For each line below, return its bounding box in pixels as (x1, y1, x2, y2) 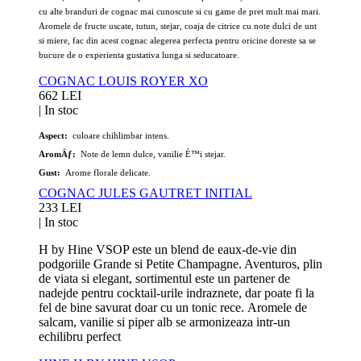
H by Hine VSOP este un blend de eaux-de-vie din (39, 242, 297, 256)
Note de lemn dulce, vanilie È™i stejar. (76, 148, 226, 159)
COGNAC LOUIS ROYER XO (39, 73, 208, 88)
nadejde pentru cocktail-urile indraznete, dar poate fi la (39, 285, 314, 300)
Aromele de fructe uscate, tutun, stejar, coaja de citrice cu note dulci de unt (39, 20, 317, 31)
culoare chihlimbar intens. (68, 130, 169, 140)
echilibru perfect (39, 329, 121, 343)
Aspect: (39, 130, 68, 140)
